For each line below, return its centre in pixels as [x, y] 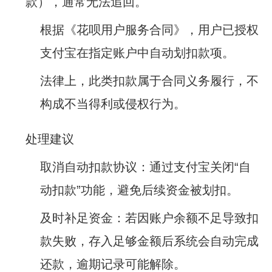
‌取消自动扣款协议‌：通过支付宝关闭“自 [145, 167]
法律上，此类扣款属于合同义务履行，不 [149, 81]
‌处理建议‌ [50, 139]
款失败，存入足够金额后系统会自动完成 [149, 241]
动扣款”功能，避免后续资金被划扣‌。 [139, 190]
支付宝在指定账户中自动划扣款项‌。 [137, 53]
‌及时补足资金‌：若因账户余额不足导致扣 [149, 218]
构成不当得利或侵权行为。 [113, 104]
